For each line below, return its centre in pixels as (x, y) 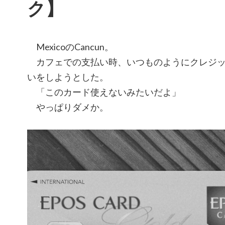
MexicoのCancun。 (70, 47)
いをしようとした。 (68, 77)
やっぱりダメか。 (68, 107)
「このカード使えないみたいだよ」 (104, 92)
